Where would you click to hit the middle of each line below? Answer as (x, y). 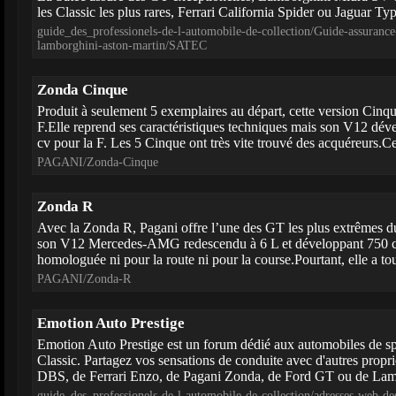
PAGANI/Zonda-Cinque (98, 162)
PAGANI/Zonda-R (84, 279)
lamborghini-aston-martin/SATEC (122, 46)
